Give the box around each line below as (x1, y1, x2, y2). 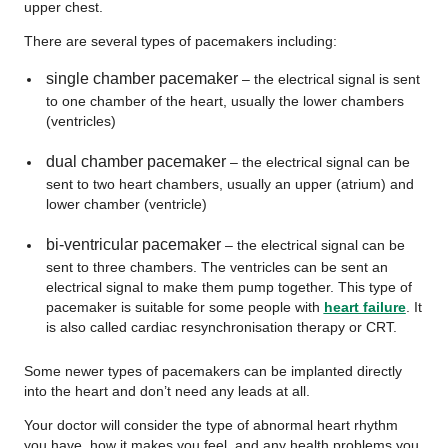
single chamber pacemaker (45, 70, 238, 87)
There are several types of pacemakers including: (24, 33, 337, 49)
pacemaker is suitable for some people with (45, 299, 324, 315)
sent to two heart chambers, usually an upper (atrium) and (45, 176, 414, 192)
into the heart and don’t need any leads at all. (24, 383, 310, 399)
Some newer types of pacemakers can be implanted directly (24, 363, 402, 379)
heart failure (323, 299, 406, 315)
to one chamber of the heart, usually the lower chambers (45, 93, 404, 109)
